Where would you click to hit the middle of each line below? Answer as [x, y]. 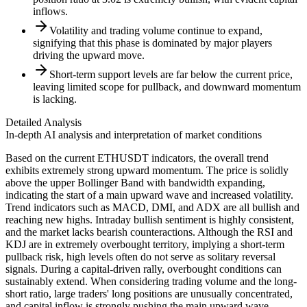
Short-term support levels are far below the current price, [171, 75]
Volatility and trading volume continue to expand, [156, 31]
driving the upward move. [89, 56]
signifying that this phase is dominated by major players [152, 43]
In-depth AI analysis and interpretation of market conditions [134, 135]
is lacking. [55, 99]
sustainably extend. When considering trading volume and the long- [151, 282]
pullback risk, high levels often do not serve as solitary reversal [140, 257]
